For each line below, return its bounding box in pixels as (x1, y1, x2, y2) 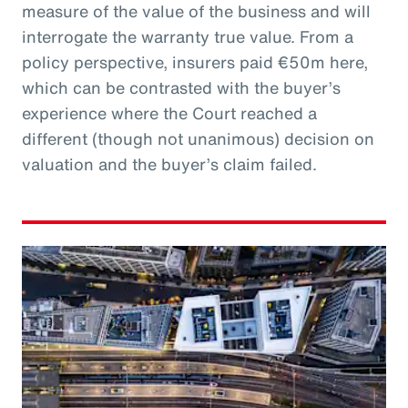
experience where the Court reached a (22, 100, 317, 125)
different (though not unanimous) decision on (22, 126, 374, 150)
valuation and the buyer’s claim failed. (22, 151, 317, 176)
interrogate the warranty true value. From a (22, 24, 353, 48)
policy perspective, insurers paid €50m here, (22, 49, 368, 74)
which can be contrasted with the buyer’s (22, 75, 341, 99)
